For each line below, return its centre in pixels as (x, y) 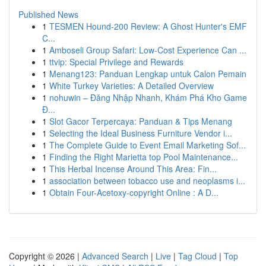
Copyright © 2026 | (45, 256)
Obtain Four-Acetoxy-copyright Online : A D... (134, 192)
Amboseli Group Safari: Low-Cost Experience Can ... (148, 50)
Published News (48, 14)
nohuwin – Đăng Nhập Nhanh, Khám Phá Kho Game (148, 97)
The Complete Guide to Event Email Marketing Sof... (148, 145)
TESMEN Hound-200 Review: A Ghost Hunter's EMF (148, 26)
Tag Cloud (197, 256)
